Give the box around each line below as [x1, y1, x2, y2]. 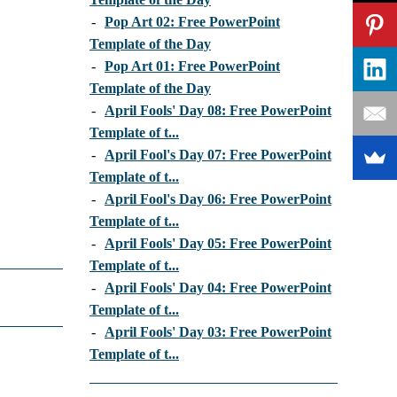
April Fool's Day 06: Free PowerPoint [105, 191, 331, 207]
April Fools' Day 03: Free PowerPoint [105, 324, 331, 340]
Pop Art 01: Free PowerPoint [105, 58, 280, 74]
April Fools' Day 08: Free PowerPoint [105, 103, 331, 119]
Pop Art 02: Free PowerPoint [105, 14, 280, 30]
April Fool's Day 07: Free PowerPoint [105, 147, 331, 163]
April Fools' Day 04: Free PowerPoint [105, 280, 331, 296]
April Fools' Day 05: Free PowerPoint [105, 236, 331, 252]
